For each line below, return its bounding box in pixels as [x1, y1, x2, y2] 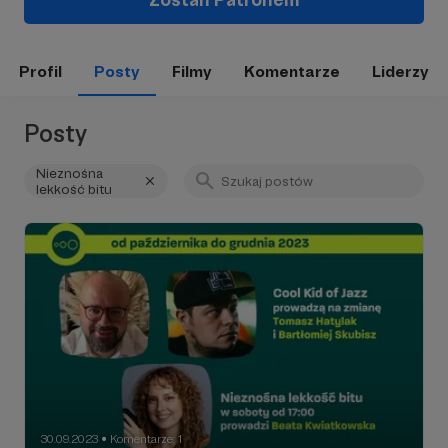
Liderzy [372, 62, 429, 81]
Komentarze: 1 [110, 431, 183, 446]
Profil [19, 62, 62, 81]
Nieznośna [36, 165, 103, 181]
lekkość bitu [36, 181, 112, 197]
